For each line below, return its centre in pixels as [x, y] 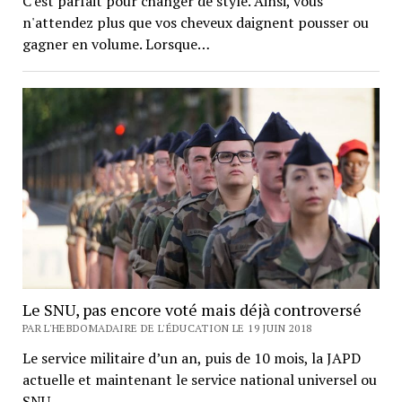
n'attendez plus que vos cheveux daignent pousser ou [195, 23]
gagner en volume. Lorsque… [116, 44]
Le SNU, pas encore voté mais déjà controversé [192, 310]
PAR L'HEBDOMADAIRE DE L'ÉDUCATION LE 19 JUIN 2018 [167, 328]
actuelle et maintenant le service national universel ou [199, 380]
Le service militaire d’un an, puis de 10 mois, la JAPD [191, 358]
